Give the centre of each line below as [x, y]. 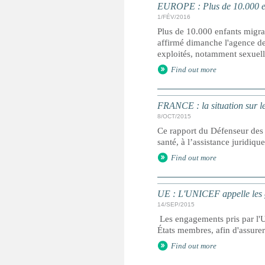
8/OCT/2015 [174, 116]
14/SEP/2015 [176, 204]
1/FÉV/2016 [174, 17]
